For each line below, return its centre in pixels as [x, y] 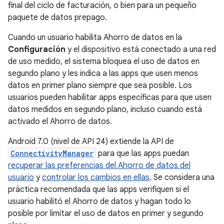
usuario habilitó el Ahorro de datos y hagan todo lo [99, 201]
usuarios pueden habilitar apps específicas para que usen [110, 97]
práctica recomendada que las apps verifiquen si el [98, 189]
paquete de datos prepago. [57, 17]
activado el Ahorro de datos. [60, 121]
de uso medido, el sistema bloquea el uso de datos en [104, 61]
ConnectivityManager [52, 153]
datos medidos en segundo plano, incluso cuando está [105, 109]
